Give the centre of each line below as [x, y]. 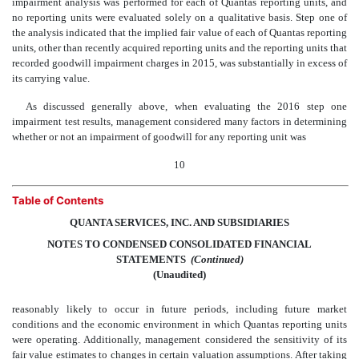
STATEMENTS [151, 260]
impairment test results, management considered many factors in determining [179, 122]
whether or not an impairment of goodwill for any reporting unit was [159, 137]
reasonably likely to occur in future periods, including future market [179, 309]
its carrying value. [51, 79]
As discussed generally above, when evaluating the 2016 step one [186, 107]
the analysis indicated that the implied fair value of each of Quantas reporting [179, 33]
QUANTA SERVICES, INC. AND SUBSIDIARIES [179, 223]
